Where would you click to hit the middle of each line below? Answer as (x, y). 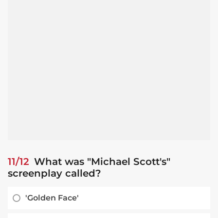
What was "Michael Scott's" (101, 161)
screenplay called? (54, 173)
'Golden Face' (52, 198)
